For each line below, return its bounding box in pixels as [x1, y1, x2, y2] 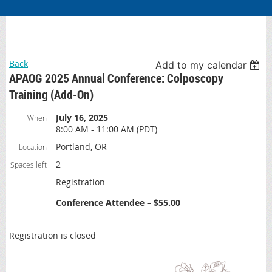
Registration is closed [9, 229, 96, 241]
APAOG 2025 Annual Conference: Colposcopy [9, 69, 223, 86]
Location [19, 141, 47, 152]
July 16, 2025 [56, 111, 108, 123]
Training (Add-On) [9, 86, 93, 103]
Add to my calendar [155, 58, 247, 71]
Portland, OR [56, 140, 107, 152]
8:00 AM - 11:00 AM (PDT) [56, 123, 157, 135]
